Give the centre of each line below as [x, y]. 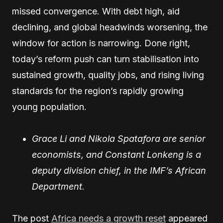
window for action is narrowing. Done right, [101, 43]
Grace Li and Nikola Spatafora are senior [119, 139]
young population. [49, 107]
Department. [58, 186]
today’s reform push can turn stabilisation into [106, 59]
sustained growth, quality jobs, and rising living [108, 75]
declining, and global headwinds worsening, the [110, 27]
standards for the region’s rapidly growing [98, 91]
